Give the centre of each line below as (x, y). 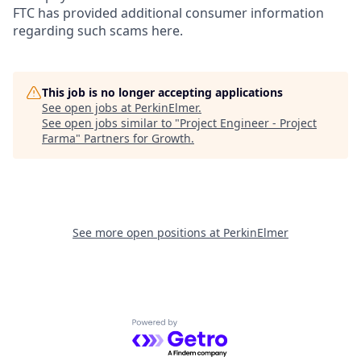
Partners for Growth (137, 138)
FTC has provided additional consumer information (168, 12)
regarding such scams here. (98, 30)
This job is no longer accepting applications (162, 92)
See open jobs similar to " (111, 122)
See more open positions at (148, 232)
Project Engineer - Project (248, 122)
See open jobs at (88, 107)
